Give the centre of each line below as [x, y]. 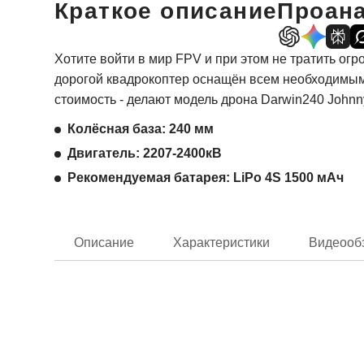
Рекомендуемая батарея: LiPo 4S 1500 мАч [206, 178]
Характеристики [221, 243]
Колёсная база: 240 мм [141, 129]
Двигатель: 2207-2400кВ [145, 153]
